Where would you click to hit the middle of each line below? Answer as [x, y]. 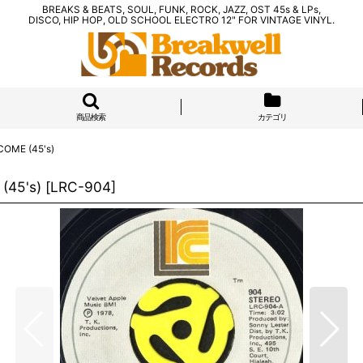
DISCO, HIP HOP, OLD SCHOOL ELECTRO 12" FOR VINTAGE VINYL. [181, 20]
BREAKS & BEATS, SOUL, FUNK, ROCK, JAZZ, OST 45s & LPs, [181, 9]
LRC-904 [81, 187]
